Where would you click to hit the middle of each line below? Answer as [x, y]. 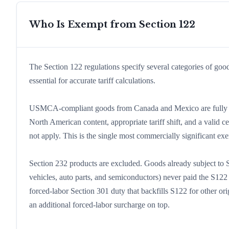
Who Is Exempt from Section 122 [112, 25]
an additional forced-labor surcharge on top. [99, 205]
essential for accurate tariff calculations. [92, 81]
